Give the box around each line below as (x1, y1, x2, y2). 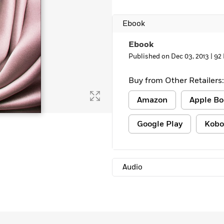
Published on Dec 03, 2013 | (128, 52, 214, 61)
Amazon (137, 94, 167, 105)
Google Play (137, 118, 182, 129)
